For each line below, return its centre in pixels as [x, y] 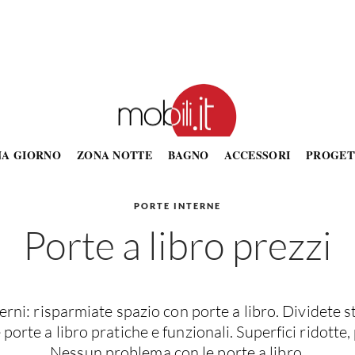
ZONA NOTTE [114, 155]
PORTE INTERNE [177, 206]
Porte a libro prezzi [177, 245]
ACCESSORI [258, 155]
